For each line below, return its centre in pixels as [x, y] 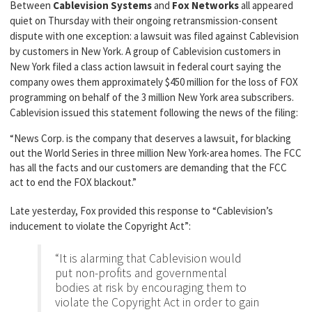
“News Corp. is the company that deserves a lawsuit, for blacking [150, 138]
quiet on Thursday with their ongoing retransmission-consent [144, 21]
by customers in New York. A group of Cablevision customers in [145, 51]
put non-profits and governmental [141, 273]
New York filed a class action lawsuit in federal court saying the [146, 67]
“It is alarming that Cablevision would [148, 258]
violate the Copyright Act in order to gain [157, 302]
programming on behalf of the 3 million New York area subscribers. [152, 97]
